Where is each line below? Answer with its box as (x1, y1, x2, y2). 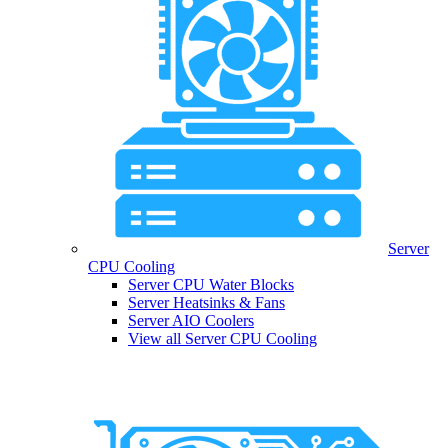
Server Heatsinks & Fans (128, 294, 285, 312)
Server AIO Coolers (128, 312, 254, 330)
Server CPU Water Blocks (128, 276, 294, 294)
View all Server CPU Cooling (128, 330, 317, 348)
